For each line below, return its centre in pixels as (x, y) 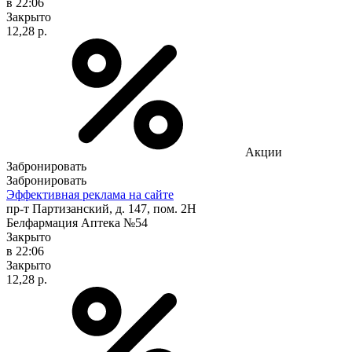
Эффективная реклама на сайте (90, 194)
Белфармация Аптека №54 (77, 222)
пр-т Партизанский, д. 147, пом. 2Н (101, 208)
